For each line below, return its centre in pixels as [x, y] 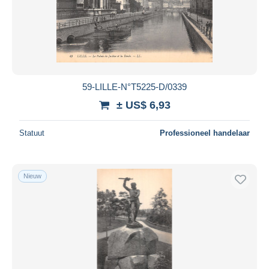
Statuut [32, 133]
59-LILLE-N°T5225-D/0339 [134, 86]
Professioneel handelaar [205, 133]
